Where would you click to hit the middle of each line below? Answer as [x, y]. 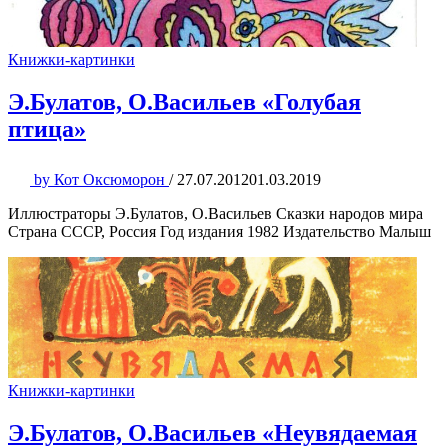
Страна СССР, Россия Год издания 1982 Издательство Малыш [219, 232]
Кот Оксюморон [109, 180]
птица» [47, 129]
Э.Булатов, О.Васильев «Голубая [184, 102]
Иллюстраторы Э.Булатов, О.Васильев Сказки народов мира [215, 214]
